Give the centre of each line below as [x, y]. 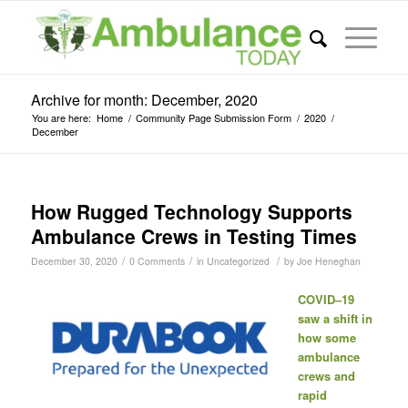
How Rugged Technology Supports [191, 211]
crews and [326, 376]
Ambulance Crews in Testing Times [194, 236]
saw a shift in [335, 318]
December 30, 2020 [74, 261]
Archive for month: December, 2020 [144, 100]
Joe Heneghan [328, 261]
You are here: [61, 117]
